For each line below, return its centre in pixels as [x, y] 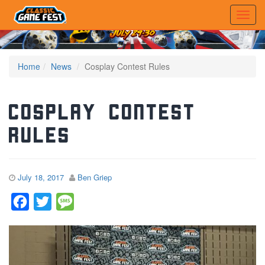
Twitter [65, 201]
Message [93, 201]
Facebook [50, 201]
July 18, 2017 [41, 177]
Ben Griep [95, 177]
